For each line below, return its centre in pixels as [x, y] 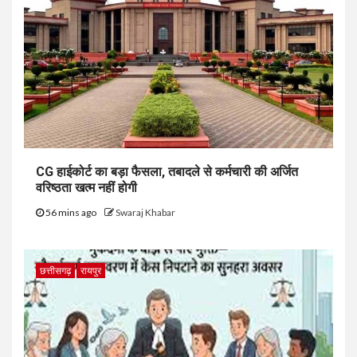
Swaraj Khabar [145, 212]
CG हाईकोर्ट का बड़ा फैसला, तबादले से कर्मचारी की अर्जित [167, 171]
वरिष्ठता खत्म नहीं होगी [86, 187]
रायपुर [91, 270]
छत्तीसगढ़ [55, 270]
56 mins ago [71, 212]
